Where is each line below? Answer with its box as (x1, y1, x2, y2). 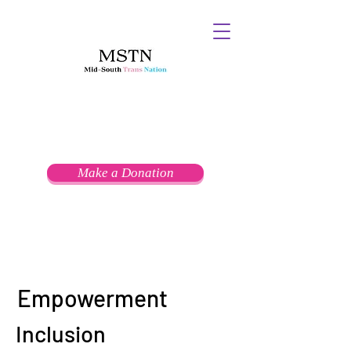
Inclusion (16, 320, 106, 347)
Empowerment (16, 284, 168, 312)
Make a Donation (77, 165, 174, 180)
